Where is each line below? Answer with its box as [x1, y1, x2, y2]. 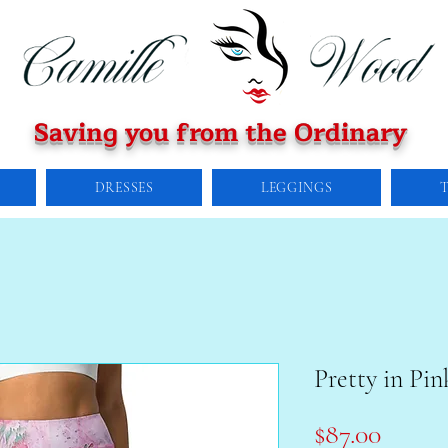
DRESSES [94, 179, 154, 197]
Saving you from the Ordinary [34, 112, 407, 154]
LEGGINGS [260, 179, 333, 197]
